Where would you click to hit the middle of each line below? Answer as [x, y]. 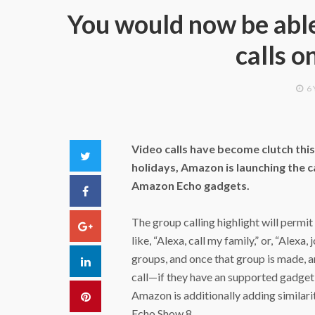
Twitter [109, 155]
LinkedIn [110, 261]
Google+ [114, 225]
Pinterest [112, 296]
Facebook [113, 190]
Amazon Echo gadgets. [190, 185]
